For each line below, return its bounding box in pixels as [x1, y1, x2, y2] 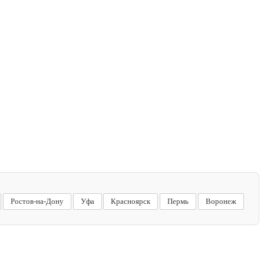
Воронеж [205, 197, 236, 206]
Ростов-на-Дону [10, 197, 64, 206]
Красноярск [111, 197, 151, 206]
